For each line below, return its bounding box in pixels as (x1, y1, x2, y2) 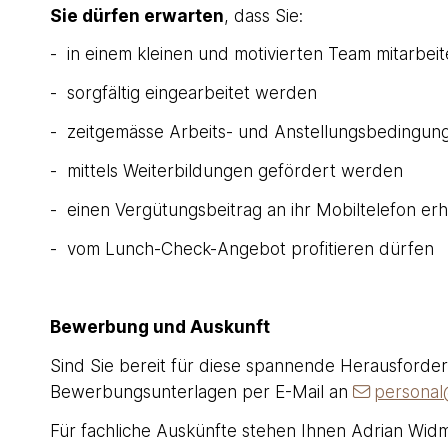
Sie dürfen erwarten (49, 4, 224, 26)
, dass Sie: (223, 4, 303, 26)
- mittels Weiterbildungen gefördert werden (49, 160, 403, 182)
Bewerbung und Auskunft (49, 315, 270, 337)
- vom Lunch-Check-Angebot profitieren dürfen (49, 237, 434, 259)
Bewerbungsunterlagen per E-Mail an (49, 380, 353, 402)
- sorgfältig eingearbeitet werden (49, 82, 317, 104)
